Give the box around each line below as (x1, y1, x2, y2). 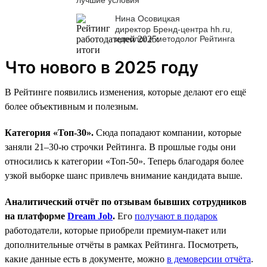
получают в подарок (135, 210, 218, 221)
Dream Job (67, 210, 113, 221)
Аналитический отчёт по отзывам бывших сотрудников (5, 196, 247, 207)
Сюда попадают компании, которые (94, 127, 241, 138)
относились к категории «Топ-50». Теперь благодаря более (5, 156, 244, 166)
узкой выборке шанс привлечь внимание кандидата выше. (5, 170, 243, 181)
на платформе (5, 210, 67, 221)
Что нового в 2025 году (5, 57, 198, 77)
